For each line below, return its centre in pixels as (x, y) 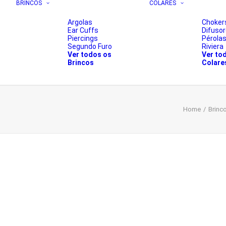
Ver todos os (90, 54)
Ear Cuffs (83, 30)
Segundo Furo (90, 46)
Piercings (83, 38)
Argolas (80, 22)
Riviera (213, 46)
